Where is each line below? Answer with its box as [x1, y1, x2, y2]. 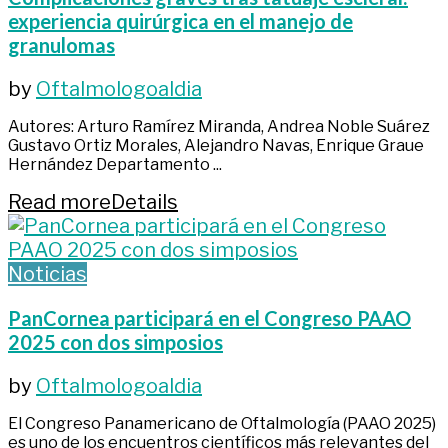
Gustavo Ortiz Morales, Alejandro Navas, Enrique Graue [8, 135, 424, 155]
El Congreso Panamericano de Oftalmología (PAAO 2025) [8, 413, 436, 433]
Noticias [8, 261, 87, 286]
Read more [8, 189, 111, 214]
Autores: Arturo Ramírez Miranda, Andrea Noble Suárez [8, 116, 430, 136]
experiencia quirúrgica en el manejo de [8, 8, 353, 33]
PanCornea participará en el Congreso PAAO [8, 305, 411, 330]
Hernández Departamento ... [8, 154, 222, 174]
